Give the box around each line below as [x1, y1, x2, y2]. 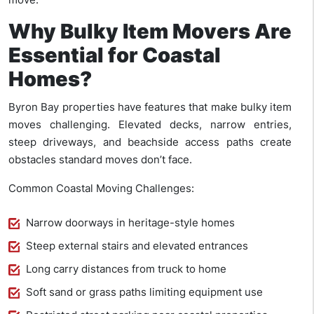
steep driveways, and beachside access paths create [8, 135, 292, 149]
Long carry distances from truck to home [26, 262, 226, 276]
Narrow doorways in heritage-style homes [26, 216, 235, 230]
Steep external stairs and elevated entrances [26, 239, 248, 253]
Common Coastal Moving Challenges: [8, 182, 194, 196]
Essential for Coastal [8, 43, 221, 68]
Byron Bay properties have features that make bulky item [8, 100, 292, 114]
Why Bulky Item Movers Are [8, 19, 292, 44]
